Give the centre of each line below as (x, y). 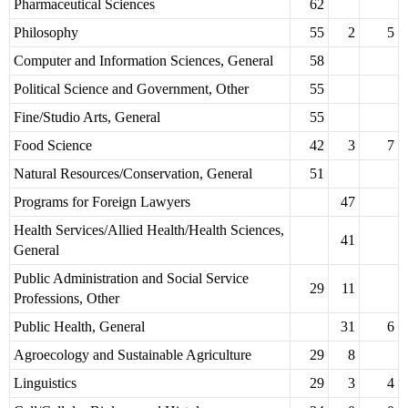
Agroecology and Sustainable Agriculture (133, 355)
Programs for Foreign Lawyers (102, 202)
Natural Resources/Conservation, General (133, 174)
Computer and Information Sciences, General (143, 61)
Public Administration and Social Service (131, 279)
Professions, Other (66, 299)
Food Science (53, 146)
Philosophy (46, 33)
